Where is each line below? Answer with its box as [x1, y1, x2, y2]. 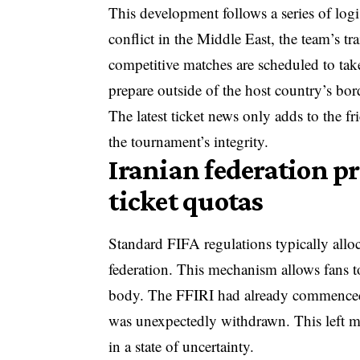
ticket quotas [108, 185, 264, 218]
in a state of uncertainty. [108, 336, 255, 357]
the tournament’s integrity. [108, 131, 269, 152]
